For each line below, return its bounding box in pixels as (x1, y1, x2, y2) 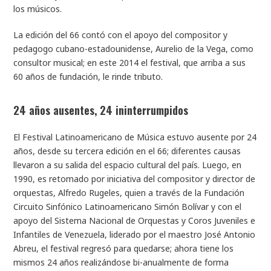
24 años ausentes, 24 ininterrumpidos (13, 102, 189, 118)
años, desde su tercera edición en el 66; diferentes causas (13, 145, 241, 157)
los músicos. (13, 3, 62, 15)
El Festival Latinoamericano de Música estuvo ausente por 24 (13, 131, 257, 143)
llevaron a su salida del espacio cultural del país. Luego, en (13, 159, 242, 171)
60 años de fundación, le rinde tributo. (13, 71, 163, 82)
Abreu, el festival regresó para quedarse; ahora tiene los (13, 243, 234, 254)
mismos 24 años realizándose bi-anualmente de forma (13, 256, 229, 268)
